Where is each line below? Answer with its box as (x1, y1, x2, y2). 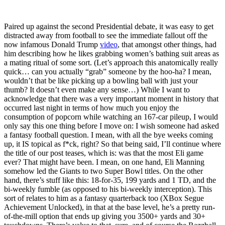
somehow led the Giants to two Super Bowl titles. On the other (4, 167, 203, 176)
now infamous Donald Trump (4, 40, 100, 49)
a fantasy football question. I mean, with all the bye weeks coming (4, 131, 213, 140)
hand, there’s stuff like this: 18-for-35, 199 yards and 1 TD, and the (4, 176, 216, 185)
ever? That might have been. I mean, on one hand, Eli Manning (4, 158, 204, 167)
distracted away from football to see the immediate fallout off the (4, 31, 207, 40)
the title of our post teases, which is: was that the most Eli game (4, 149, 203, 158)
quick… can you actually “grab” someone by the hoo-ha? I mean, (4, 67, 211, 76)
